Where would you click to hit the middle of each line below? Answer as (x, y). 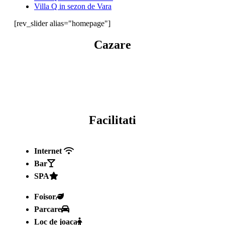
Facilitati (113, 120)
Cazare (113, 44)
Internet (48, 151)
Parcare (48, 209)
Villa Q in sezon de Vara (73, 6)
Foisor (45, 196)
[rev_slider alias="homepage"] (62, 23)
